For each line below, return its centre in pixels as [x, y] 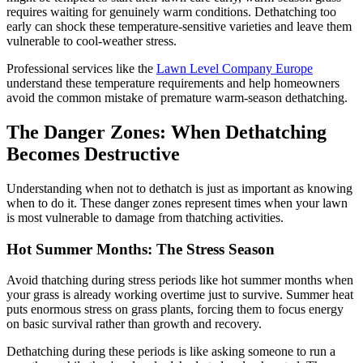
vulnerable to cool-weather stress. [92, 41]
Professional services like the [81, 69]
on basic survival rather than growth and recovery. [134, 324]
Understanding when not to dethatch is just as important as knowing [179, 188]
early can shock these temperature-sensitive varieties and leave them [179, 27]
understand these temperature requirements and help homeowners [173, 83]
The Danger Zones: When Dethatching [167, 132]
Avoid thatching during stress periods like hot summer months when [180, 280]
